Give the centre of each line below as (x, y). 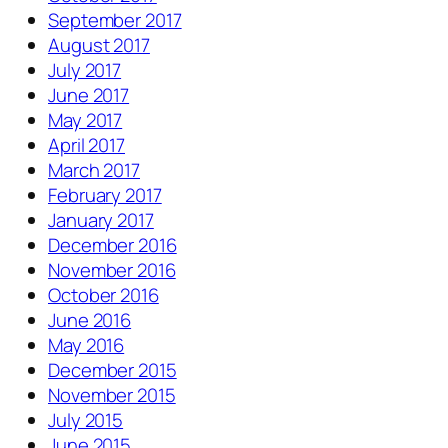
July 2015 (86, 420)
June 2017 (89, 95)
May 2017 (85, 120)
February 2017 (105, 195)
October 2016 (103, 295)
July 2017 (85, 70)
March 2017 (94, 170)
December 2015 (112, 370)
